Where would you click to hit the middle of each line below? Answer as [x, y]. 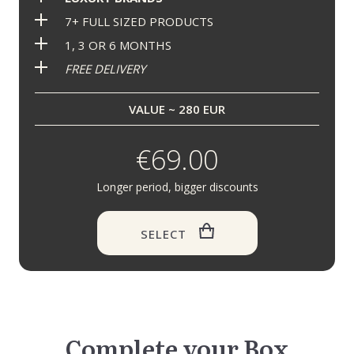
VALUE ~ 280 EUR [177, 109]
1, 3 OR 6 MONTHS [115, 45]
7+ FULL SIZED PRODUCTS [136, 21]
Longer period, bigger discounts [177, 187]
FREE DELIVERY [105, 69]
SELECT [163, 234]
